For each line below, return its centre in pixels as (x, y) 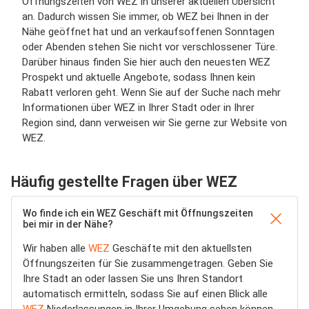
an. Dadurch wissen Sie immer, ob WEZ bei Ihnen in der (146, 17)
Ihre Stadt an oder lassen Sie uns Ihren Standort (133, 279)
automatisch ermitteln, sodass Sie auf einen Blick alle (145, 294)
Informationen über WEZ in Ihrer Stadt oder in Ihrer (138, 108)
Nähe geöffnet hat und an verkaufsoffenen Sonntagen (148, 32)
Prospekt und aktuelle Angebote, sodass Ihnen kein (139, 77)
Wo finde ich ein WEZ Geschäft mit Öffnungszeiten (138, 213)
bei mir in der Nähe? (68, 224)
